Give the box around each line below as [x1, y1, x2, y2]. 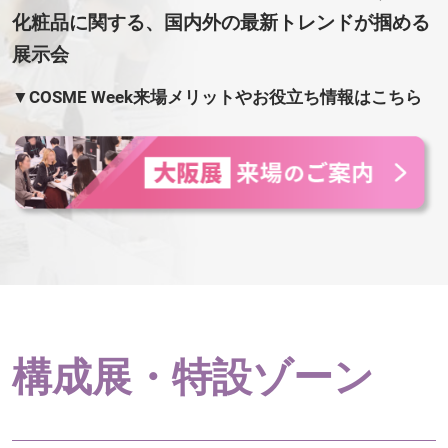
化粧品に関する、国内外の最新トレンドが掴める [12, 10, 430, 34]
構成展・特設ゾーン [12, 354, 374, 402]
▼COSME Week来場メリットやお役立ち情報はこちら [12, 86, 422, 107]
